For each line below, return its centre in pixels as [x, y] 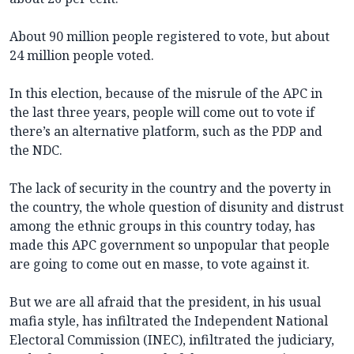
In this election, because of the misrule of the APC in [166, 93]
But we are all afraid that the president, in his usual [165, 301]
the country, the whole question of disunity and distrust [177, 207]
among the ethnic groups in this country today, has [162, 226]
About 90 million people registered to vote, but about [169, 36]
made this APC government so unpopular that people [169, 245]
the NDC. [36, 150]
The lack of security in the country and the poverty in [170, 188]
